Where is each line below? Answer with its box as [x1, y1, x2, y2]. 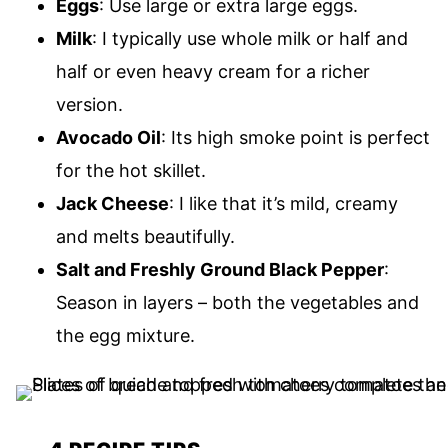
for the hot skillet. [56, 160, 206, 181]
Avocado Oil [56, 127, 161, 148]
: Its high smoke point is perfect [161, 127, 430, 148]
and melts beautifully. [56, 226, 235, 247]
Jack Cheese [56, 193, 169, 214]
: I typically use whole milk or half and [92, 28, 408, 49]
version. [56, 94, 123, 115]
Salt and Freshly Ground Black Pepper [56, 259, 384, 280]
